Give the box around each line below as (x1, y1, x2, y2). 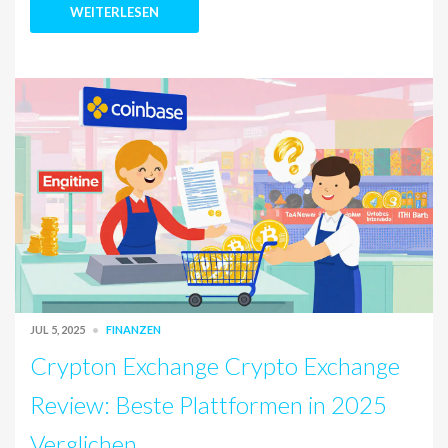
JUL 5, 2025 (30, 323, 87, 337)
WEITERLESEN (70, 4, 159, 21)
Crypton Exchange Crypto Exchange (30, 351, 400, 381)
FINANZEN (106, 323, 161, 337)
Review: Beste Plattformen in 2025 (30, 390, 387, 420)
